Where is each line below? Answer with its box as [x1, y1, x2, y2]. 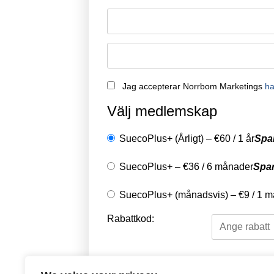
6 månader [207, 161, 253, 172]
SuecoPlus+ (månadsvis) [119, 190, 228, 201]
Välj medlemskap [107, 103, 217, 120]
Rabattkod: [107, 213, 154, 224]
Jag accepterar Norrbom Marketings [122, 81, 265, 92]
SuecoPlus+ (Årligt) [119, 133, 204, 144]
